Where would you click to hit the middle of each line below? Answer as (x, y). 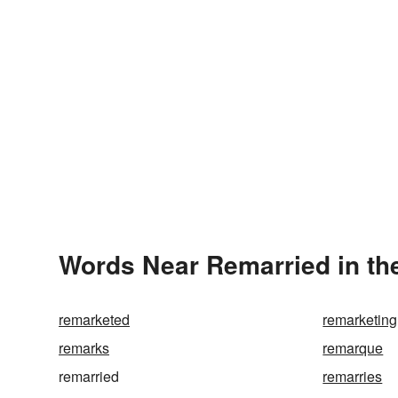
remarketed (94, 320)
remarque (353, 348)
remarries (353, 377)
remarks (84, 348)
